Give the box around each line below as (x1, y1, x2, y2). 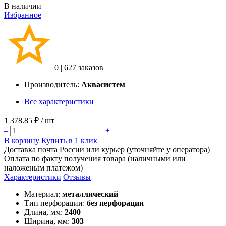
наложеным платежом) (4, 163, 83, 172)
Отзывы (63, 172, 91, 181)
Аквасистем (81, 80, 125, 89)
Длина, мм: (24, 207, 63, 216)
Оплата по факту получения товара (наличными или (4, 154, 186, 163)
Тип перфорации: (24, 198, 85, 207)
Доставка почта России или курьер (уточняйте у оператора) (4, 145, 210, 154)
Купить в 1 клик (41, 136, 97, 145)
